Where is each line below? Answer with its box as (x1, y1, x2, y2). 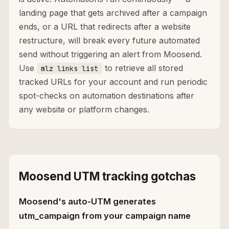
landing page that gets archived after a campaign (19, 8, 207, 18)
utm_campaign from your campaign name (19, 211, 191, 221)
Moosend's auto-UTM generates (19, 196, 156, 207)
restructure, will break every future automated (19, 35, 200, 46)
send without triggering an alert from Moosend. (19, 49, 202, 60)
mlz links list (41, 64, 98, 74)
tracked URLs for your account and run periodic (19, 77, 208, 87)
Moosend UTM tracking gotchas (19, 169, 196, 184)
